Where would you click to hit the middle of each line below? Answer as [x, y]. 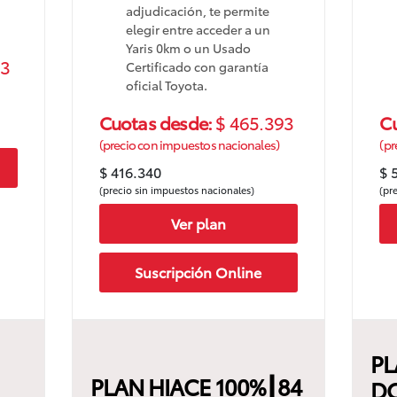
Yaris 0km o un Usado [188, 47]
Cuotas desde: [157, 122]
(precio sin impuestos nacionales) [176, 189]
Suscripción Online [198, 272]
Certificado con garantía [197, 66]
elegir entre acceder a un [198, 29]
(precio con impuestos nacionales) [189, 144]
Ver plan [198, 223]
